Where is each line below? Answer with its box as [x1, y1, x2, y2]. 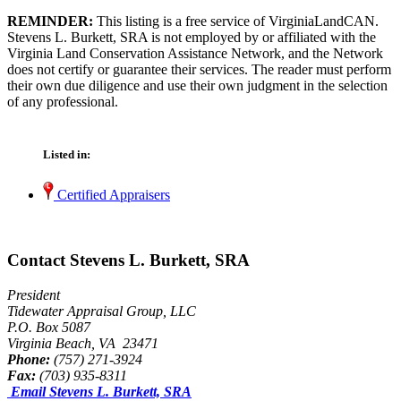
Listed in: [43, 148, 90, 162]
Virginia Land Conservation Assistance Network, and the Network [7, 45, 383, 61]
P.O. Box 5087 [7, 319, 90, 335]
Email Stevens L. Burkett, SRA [11, 383, 192, 399]
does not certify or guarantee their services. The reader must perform [7, 61, 391, 77]
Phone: [7, 351, 50, 367]
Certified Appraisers [54, 187, 170, 203]
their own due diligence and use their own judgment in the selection [7, 77, 388, 93]
